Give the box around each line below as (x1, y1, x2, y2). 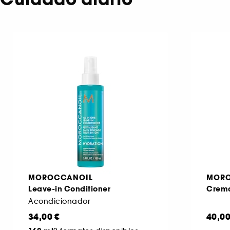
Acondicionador (28, 197, 90, 206)
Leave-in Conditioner (28, 184, 110, 195)
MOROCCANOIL (28, 172, 93, 183)
